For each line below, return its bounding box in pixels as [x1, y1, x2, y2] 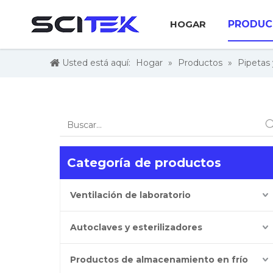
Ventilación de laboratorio [70, 190, 191, 200]
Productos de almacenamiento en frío [70, 254, 248, 265]
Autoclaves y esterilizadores [70, 222, 202, 233]
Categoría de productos [67, 155, 221, 170]
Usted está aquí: [62, 57, 130, 68]
